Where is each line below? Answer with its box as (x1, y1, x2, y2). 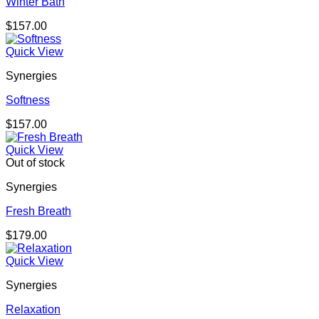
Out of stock (6, 157, 65, 169)
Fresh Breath (6, 205, 71, 218)
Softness (6, 94, 50, 107)
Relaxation (6, 303, 61, 316)
